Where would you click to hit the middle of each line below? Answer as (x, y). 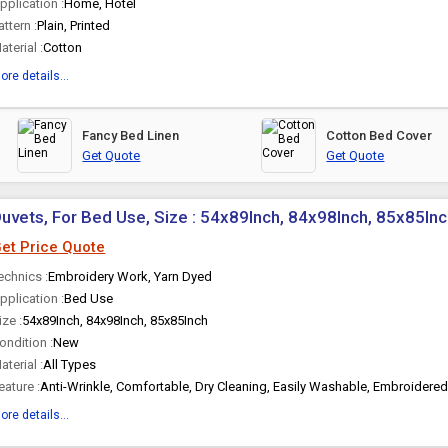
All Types (70, 364)
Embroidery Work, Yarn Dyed (130, 276)
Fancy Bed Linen (131, 135)
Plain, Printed (74, 25)
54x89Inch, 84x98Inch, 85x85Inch (115, 320)
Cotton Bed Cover (379, 135)
